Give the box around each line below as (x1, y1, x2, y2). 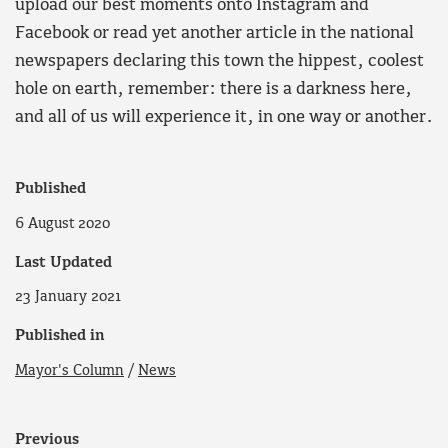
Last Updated (15, 254, 112, 271)
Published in (15, 328, 105, 345)
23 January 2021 (15, 289, 121, 306)
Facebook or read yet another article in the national (15, 23, 414, 43)
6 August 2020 (15, 215, 110, 232)
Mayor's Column (15, 363, 124, 380)
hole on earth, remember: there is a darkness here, (15, 79, 412, 99)
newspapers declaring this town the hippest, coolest (15, 51, 424, 71)
